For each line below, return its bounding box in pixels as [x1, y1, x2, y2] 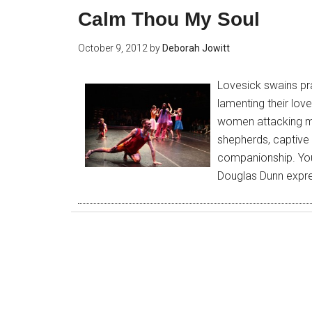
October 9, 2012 [78, 42, 148, 54]
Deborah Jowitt [162, 42, 230, 54]
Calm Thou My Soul [78, 8, 260, 30]
